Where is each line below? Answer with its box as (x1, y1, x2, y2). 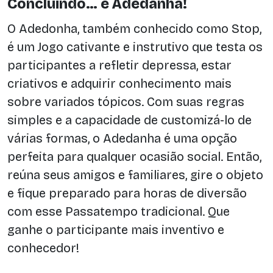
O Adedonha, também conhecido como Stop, (7, 21, 261, 36)
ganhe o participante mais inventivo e (7, 222, 224, 237)
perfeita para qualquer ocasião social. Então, (7, 149, 261, 164)
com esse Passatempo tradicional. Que (7, 204, 230, 219)
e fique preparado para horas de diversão (7, 185, 247, 200)
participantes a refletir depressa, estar (7, 57, 232, 73)
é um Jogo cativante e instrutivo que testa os (7, 39, 263, 54)
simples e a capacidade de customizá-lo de (7, 112, 252, 127)
